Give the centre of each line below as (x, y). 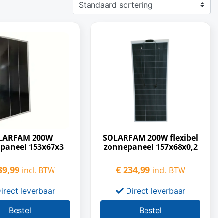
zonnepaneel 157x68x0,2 (150, 147)
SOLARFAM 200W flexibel (151, 138)
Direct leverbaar (154, 191)
